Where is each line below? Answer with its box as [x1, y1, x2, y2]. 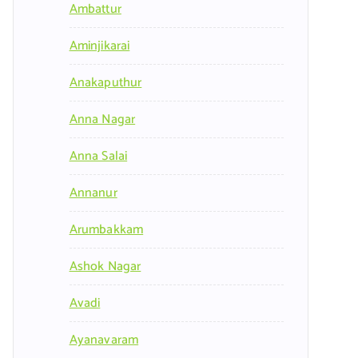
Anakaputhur [69, 72, 142, 94]
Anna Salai [69, 145, 128, 168]
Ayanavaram [69, 329, 139, 352]
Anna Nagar [69, 109, 136, 131]
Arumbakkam [69, 219, 144, 241]
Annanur [69, 182, 117, 205]
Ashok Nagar [69, 256, 141, 278]
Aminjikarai [69, 35, 130, 58]
